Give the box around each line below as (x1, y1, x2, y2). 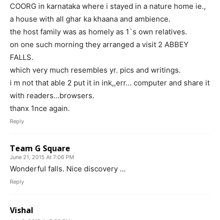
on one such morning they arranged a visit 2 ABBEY (10, 40, 189, 50)
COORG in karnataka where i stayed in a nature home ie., (10, 1, 206, 11)
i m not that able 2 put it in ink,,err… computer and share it (10, 78, 210, 88)
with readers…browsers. (10, 91, 94, 101)
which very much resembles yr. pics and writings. (10, 65, 181, 75)
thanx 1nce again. (10, 104, 70, 113)
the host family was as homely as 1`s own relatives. (10, 27, 187, 37)
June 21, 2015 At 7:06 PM (10, 154, 74, 161)
